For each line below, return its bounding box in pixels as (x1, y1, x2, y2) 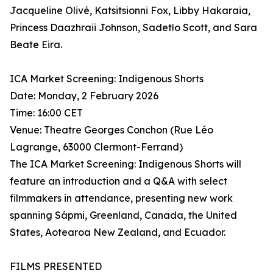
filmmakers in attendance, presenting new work (10, 192, 233, 205)
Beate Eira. (10, 38, 62, 51)
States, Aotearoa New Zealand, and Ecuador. (10, 226, 225, 239)
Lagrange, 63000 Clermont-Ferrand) (10, 141, 183, 154)
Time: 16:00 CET (10, 107, 83, 119)
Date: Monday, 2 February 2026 (10, 90, 158, 102)
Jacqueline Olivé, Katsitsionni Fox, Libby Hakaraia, (10, 4, 250, 17)
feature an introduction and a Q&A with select (10, 175, 227, 188)
